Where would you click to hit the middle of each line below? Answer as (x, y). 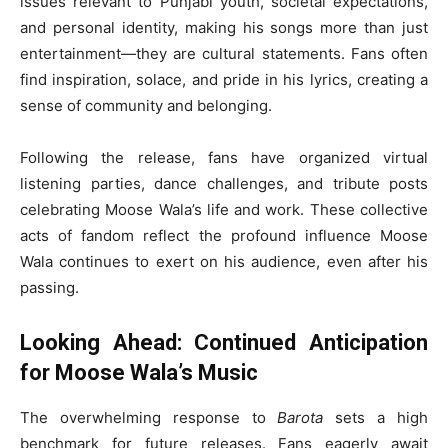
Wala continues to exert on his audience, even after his (224, 262)
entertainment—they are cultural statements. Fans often (224, 54)
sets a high (376, 418)
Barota (300, 418)
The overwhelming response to (149, 418)
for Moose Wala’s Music (139, 373)
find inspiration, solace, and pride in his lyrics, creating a (224, 80)
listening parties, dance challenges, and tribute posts (224, 184)
